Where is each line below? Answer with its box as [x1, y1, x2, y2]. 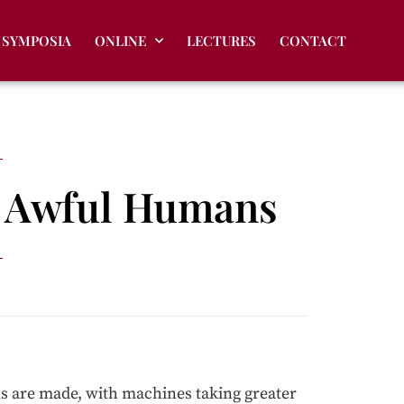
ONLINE [94, 32, 146, 50]
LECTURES [186, 32, 256, 50]
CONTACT [279, 32, 346, 50]
